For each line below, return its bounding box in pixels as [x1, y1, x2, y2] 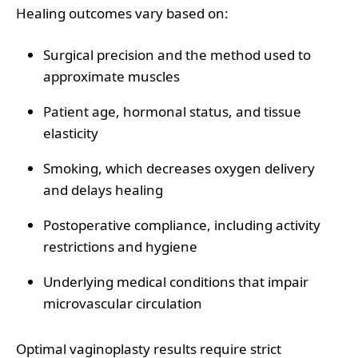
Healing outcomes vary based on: [16, 3, 229, 22]
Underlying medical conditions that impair [43, 272, 308, 291]
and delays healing [43, 180, 163, 199]
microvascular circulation [43, 293, 202, 312]
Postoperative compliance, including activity [43, 215, 320, 234]
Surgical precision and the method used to [43, 45, 311, 64]
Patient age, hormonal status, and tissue [43, 101, 301, 121]
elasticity [43, 123, 98, 142]
